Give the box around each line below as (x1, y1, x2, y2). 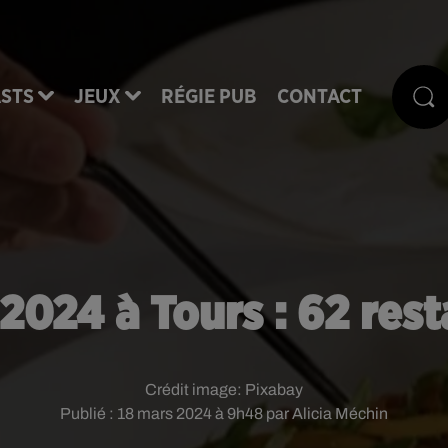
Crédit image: (145, 381, 245, 398)
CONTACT (277, 86, 362, 107)
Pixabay (245, 381, 303, 398)
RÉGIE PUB (161, 86, 257, 107)
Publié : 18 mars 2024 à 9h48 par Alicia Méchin (60, 405, 388, 422)
